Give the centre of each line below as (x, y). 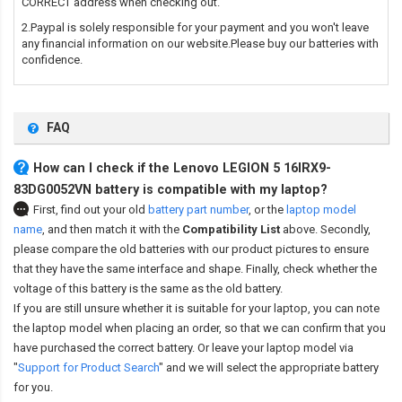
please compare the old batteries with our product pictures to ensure (191, 249)
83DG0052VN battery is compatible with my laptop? (170, 190)
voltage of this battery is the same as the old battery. (148, 289)
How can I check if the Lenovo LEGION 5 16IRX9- (182, 168)
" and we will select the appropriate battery (269, 368)
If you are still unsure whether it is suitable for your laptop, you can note (197, 309)
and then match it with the (115, 230)
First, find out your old (91, 210)
